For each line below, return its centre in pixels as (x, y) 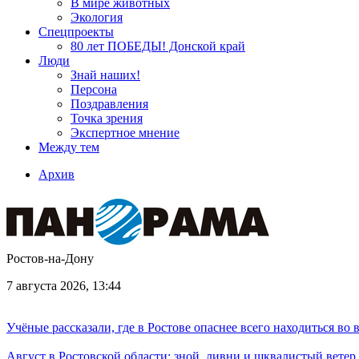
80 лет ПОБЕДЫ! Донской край (158, 46)
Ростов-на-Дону (50, 258)
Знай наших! (105, 75)
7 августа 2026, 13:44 (64, 286)
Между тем (69, 147)
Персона (94, 89)
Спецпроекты (76, 32)
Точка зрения (107, 118)
